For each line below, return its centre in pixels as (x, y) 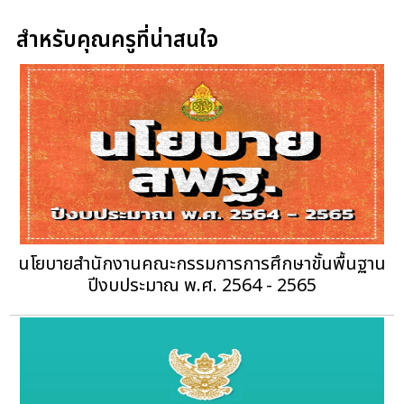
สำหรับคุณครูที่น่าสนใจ (118, 41)
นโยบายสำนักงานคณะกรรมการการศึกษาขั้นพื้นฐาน (202, 265)
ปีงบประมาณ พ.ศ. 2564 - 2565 (202, 286)
